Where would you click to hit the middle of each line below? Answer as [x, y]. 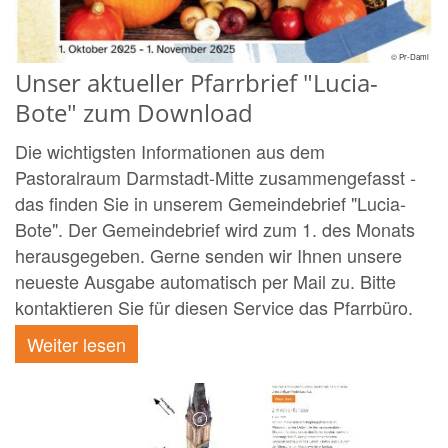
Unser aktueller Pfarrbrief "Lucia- [196, 82]
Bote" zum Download [134, 112]
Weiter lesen [76, 343]
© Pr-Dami [410, 56]
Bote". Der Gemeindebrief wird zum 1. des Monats [215, 228]
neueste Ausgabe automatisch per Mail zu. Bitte [205, 280]
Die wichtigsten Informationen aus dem [170, 150]
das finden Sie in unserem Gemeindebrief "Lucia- [210, 202]
